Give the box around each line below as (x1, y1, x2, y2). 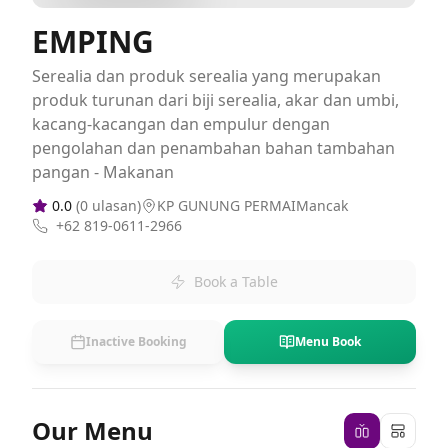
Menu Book (295, 333, 361, 350)
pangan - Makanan (32, 161, 174, 183)
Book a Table (194, 272, 278, 291)
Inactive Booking (85, 333, 187, 350)
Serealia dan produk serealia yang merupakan (32, 65, 381, 87)
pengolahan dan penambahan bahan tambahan (32, 137, 395, 159)
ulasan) (88, 196, 141, 215)
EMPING (32, 21, 154, 62)
